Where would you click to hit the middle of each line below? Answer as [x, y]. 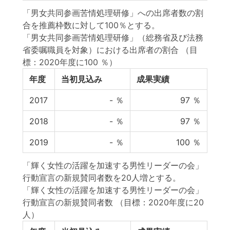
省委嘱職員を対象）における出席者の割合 [101, 50]
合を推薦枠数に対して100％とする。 [91, 25]
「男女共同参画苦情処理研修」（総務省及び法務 [113, 37]
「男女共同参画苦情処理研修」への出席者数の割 [113, 13]
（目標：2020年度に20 [160, 202]
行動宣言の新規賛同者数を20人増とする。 [102, 178]
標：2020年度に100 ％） [70, 62]
